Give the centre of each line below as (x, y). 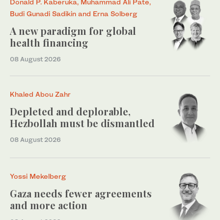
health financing (49, 43)
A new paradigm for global (73, 31)
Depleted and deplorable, (70, 111)
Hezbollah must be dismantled (82, 123)
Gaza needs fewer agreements (81, 193)
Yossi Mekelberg (38, 176)
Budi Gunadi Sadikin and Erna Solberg (73, 14)
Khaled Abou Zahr (40, 94)
